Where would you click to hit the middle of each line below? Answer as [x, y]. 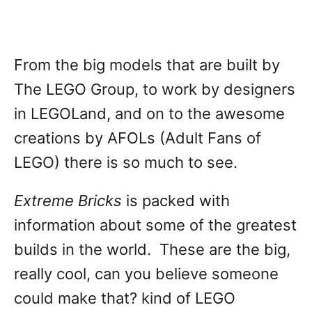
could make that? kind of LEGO [125, 298]
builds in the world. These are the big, [152, 249]
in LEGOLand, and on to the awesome [149, 114]
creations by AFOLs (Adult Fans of [138, 138]
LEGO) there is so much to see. [126, 162]
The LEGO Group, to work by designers [155, 89]
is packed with [176, 201]
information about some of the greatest [155, 225]
